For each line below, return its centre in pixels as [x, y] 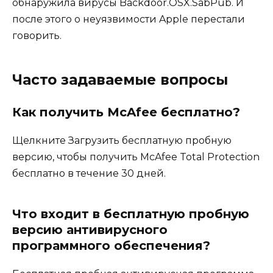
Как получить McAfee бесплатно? [126, 112]
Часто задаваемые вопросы [120, 80]
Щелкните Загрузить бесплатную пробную [122, 141]
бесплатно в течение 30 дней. [89, 174]
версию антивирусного [90, 230]
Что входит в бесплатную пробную [131, 214]
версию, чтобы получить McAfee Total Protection [136, 157]
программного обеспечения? [111, 246]
